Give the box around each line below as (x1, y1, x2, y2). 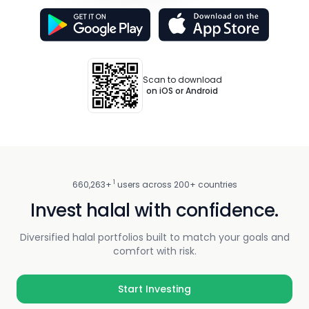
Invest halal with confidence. (30, 197, 279, 223)
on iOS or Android (146, 84, 218, 97)
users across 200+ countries (114, 178, 237, 190)
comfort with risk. (112, 243, 197, 258)
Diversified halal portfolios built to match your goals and (19, 230, 290, 244)
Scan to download (142, 73, 222, 86)
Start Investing (118, 281, 191, 296)
